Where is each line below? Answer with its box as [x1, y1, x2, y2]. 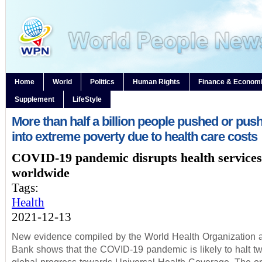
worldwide [12, 166, 70, 180]
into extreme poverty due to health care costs [12, 129, 257, 144]
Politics [90, 78, 115, 86]
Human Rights [133, 78, 180, 86]
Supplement [15, 95, 54, 104]
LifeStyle [73, 95, 102, 104]
